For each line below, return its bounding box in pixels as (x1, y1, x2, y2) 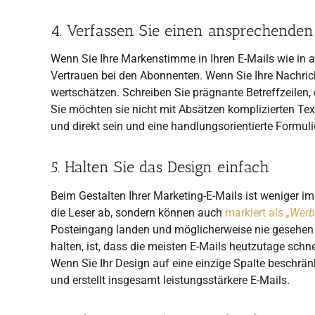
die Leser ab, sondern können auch (51, 205, 225, 219)
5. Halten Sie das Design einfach (51, 157, 269, 177)
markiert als (225, 205, 286, 219)
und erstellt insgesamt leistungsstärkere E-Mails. (51, 273, 290, 287)
